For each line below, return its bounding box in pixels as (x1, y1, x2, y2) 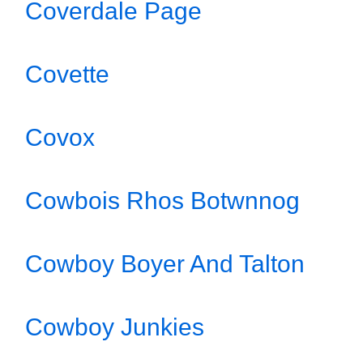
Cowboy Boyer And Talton (25, 250, 305, 277)
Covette (25, 61, 109, 88)
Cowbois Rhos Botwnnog (25, 187, 300, 214)
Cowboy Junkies (25, 314, 204, 340)
